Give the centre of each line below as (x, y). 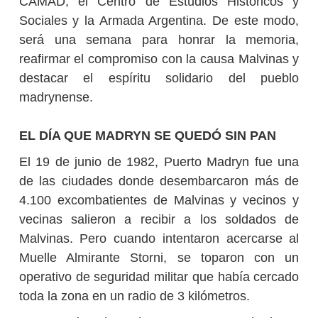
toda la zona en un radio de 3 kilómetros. (134, 296)
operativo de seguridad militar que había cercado (159, 277)
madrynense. (56, 98)
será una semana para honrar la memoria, (159, 40)
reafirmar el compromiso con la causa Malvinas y (159, 59)
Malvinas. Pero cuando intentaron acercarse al (159, 239)
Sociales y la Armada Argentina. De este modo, (159, 21)
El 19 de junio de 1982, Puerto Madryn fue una (159, 162)
